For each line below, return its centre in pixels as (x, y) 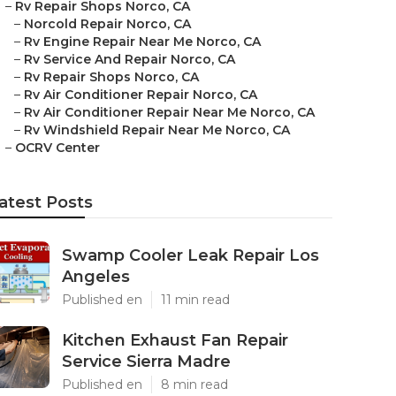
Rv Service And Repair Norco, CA (129, 59)
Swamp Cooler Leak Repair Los (190, 255)
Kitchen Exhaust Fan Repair (175, 340)
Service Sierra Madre (146, 362)
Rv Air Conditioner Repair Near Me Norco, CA (169, 112)
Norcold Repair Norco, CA (107, 24)
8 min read (194, 385)
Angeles (96, 277)
